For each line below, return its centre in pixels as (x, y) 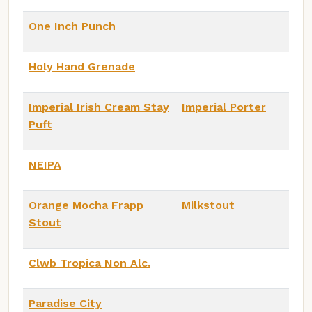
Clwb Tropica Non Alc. (89, 263)
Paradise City (65, 303)
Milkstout (208, 205)
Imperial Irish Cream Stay (99, 107)
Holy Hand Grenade (82, 66)
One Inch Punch (72, 26)
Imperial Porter (224, 107)
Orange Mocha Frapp (86, 205)
